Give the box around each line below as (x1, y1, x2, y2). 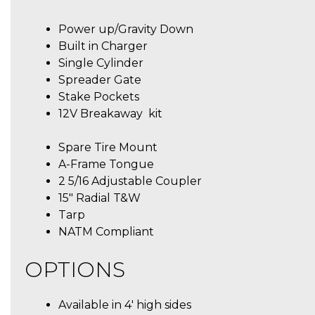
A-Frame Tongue (58, 157, 154, 171)
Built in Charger (58, 39, 148, 53)
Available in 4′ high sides (58, 297, 191, 311)
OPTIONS (25, 256, 125, 283)
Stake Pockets (58, 89, 139, 103)
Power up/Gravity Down (58, 22, 193, 36)
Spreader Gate (58, 72, 141, 86)
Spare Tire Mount (58, 140, 157, 154)
